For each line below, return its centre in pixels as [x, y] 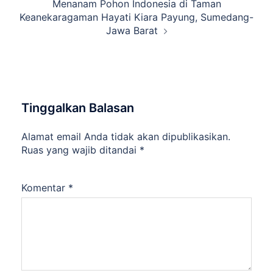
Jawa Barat [132, 31]
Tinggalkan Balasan [78, 108]
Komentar [45, 188]
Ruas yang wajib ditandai [80, 150]
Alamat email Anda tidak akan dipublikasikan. [126, 137]
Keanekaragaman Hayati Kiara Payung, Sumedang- [136, 17]
